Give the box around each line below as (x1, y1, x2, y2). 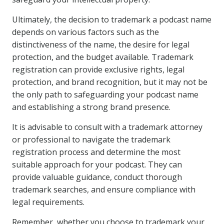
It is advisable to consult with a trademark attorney (12, 121, 202, 132)
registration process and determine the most (12, 146, 180, 157)
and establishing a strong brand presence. (12, 101, 170, 112)
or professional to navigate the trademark (12, 134, 170, 145)
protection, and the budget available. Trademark (12, 51, 193, 62)
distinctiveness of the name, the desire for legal (12, 39, 189, 50)
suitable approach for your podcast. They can (12, 159, 182, 170)
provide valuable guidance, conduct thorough (12, 171, 182, 182)
